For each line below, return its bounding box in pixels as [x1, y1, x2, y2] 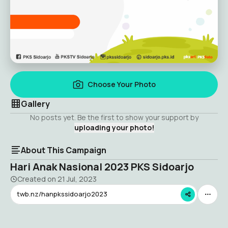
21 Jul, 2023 [58, 174, 97, 184]
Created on [17, 174, 58, 184]
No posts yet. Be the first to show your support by [30, 112, 198, 122]
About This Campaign [21, 144, 106, 156]
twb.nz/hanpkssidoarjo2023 [17, 189, 107, 199]
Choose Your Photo [87, 79, 156, 89]
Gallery [21, 98, 50, 109]
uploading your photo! [74, 122, 154, 132]
